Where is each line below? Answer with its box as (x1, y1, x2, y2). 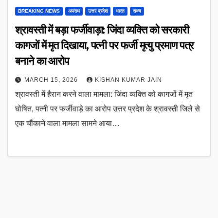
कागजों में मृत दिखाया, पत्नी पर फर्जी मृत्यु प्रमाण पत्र (15, 39, 194, 53)
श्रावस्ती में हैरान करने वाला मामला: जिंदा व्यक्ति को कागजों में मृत (15, 90, 193, 99)
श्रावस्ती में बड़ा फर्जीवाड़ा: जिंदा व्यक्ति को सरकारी (15, 23, 189, 37)
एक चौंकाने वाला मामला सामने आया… (15, 119, 120, 128)
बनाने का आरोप (15, 54, 70, 68)
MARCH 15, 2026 (24, 76, 80, 84)
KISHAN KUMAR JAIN (95, 76, 162, 84)
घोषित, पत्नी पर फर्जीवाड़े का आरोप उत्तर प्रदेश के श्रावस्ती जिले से (15, 105, 200, 113)
